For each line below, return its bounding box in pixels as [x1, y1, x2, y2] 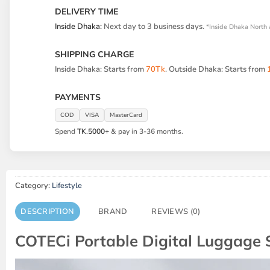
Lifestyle [51, 180, 82, 191]
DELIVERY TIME [55, 5, 118, 17]
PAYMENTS [55, 91, 101, 102]
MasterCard [110, 110, 142, 119]
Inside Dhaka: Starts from [55, 63, 146, 75]
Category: [14, 180, 52, 191]
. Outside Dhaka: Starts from [165, 63, 267, 75]
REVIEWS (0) [151, 206, 201, 218]
